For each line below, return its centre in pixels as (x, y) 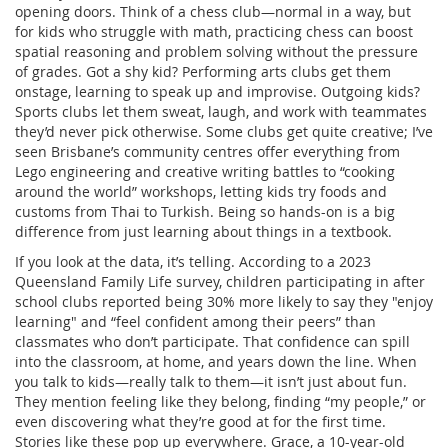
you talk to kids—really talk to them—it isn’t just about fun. (211, 381)
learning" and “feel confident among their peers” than (195, 321)
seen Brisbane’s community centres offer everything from (207, 151)
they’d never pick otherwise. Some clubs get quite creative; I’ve (224, 131)
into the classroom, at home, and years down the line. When (216, 361)
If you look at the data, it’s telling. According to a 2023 (193, 261)
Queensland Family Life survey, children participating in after (220, 281)
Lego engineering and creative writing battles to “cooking (205, 171)
